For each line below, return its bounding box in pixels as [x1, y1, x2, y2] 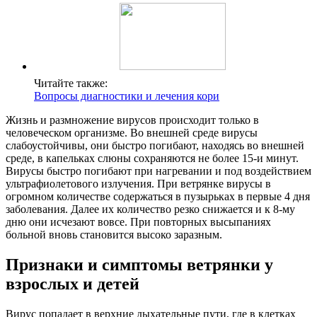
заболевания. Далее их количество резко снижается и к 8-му [6, 203, 295, 216]
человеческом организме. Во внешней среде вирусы [6, 127, 258, 139]
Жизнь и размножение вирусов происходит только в [6, 114, 259, 127]
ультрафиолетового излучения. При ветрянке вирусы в [6, 178, 271, 190]
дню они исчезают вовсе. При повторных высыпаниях [6, 216, 271, 229]
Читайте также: [34, 77, 108, 90]
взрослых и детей [6, 275, 139, 294]
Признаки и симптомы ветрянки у [6, 255, 273, 275]
